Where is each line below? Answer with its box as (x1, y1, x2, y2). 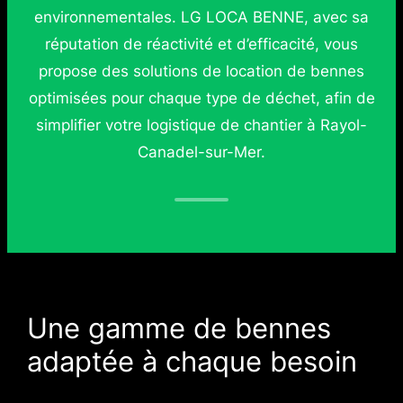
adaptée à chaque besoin (26, 345, 357, 379)
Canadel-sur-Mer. (138, 142, 265, 161)
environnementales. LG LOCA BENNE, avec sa (34, 7, 369, 26)
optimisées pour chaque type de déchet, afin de (28, 88, 375, 107)
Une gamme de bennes (26, 311, 331, 345)
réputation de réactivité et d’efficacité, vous (45, 34, 358, 53)
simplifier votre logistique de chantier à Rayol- (36, 115, 367, 134)
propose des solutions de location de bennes (39, 61, 364, 80)
